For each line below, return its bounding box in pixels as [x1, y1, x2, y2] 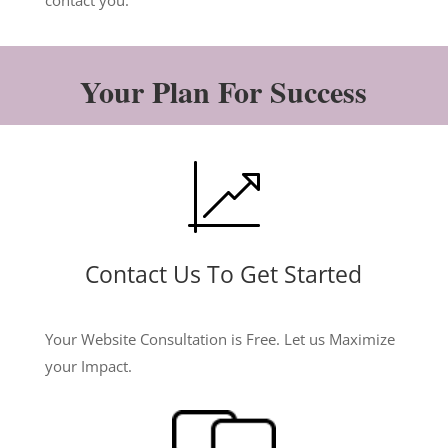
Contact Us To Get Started [85, 258, 363, 290]
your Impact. [44, 356, 132, 376]
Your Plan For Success [80, 69, 368, 113]
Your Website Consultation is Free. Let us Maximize [44, 329, 395, 349]
